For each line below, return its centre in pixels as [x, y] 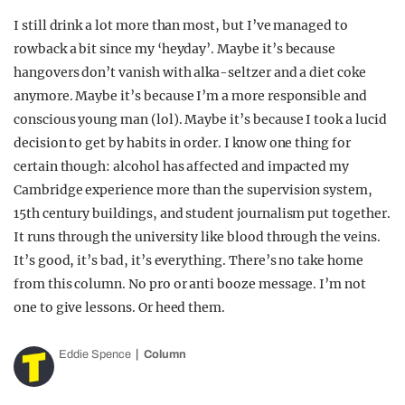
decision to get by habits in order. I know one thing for [182, 143]
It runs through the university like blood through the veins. [197, 237]
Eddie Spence [95, 354]
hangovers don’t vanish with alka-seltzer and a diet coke [190, 72]
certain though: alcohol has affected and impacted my [182, 166]
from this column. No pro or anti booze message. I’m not [190, 284]
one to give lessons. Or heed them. [120, 307]
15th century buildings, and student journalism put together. [202, 213]
